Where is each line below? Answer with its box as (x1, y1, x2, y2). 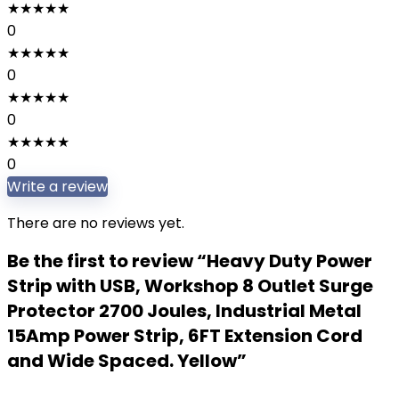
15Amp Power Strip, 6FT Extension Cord (7, 323, 362, 348)
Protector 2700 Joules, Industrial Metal (7, 298, 362, 323)
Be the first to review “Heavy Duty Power (7, 248, 372, 273)
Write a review (7, 176, 108, 197)
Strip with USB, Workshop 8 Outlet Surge (7, 273, 373, 298)
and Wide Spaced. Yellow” (7, 348, 247, 373)
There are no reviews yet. (7, 213, 184, 233)
